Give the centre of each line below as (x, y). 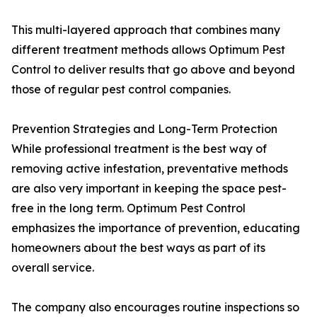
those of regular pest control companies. (121, 90)
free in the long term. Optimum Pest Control (128, 208)
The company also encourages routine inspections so (155, 307)
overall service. (53, 268)
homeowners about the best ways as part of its (138, 248)
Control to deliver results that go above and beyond (153, 70)
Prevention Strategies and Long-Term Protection (144, 129)
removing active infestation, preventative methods (150, 169)
